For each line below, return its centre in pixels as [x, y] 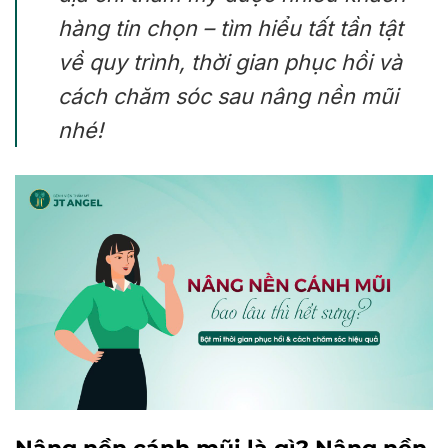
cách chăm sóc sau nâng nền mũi [227, 96]
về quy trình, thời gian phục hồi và [229, 62]
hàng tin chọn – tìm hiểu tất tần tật [230, 28]
